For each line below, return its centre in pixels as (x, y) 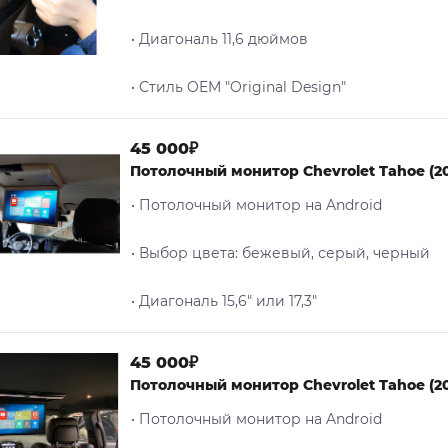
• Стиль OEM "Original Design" (238, 87)
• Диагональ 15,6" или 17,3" (224, 301)
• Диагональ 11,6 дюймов (219, 39)
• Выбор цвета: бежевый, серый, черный (280, 253)
